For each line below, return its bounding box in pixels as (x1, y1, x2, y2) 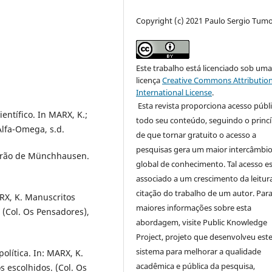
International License (136, 87, 212, 98)
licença (136, 75, 163, 86)
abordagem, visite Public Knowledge (136, 217, 268, 228)
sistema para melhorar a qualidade (136, 246, 262, 257)
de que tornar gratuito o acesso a (136, 129, 257, 141)
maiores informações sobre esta (136, 202, 252, 214)
